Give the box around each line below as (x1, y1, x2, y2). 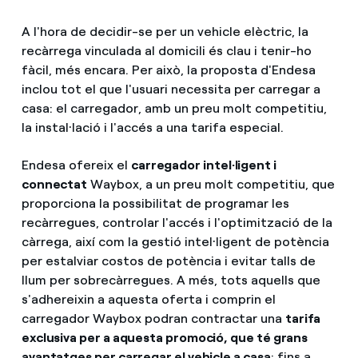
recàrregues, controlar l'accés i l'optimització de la (21, 214, 332, 230)
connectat (21, 176, 88, 192)
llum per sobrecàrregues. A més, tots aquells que (21, 272, 320, 288)
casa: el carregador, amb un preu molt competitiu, (21, 100, 327, 116)
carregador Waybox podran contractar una (21, 310, 285, 326)
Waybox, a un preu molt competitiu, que (87, 176, 336, 192)
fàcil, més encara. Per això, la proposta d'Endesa (21, 62, 316, 78)
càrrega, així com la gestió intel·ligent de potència (21, 233, 329, 249)
